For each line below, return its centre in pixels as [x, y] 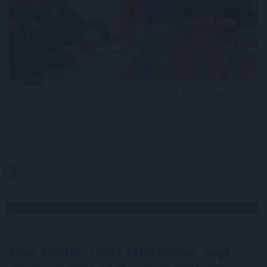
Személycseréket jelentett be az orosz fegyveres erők [128, 93]
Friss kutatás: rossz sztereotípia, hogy [120, 252]
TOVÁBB [132, 208]
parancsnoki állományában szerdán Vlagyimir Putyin [124, 107]
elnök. [22, 122]
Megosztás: [27, 190]
